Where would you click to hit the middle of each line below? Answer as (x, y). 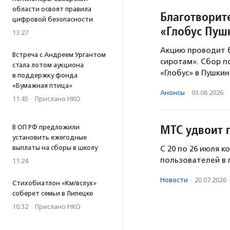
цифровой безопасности (53, 19)
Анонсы (172, 93)
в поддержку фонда (45, 75)
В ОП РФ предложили (46, 127)
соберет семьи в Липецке (53, 193)
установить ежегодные (50, 137)
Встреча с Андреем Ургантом (59, 55)
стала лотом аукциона (48, 65)
